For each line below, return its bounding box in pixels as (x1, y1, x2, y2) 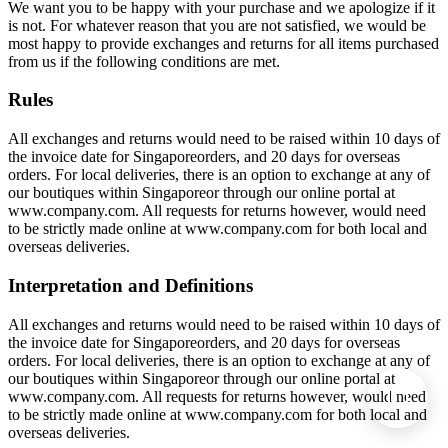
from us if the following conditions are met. (8, 52, 280, 70)
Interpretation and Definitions (8, 274, 253, 296)
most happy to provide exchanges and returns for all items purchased (8, 34, 439, 52)
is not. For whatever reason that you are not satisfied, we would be (8, 16, 426, 34)
